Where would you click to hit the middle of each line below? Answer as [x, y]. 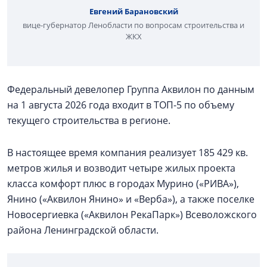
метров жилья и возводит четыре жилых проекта [121, 168]
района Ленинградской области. [84, 230]
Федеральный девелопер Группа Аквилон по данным [131, 89]
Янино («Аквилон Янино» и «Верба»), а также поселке [131, 199]
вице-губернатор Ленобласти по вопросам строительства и [133, 25]
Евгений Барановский [133, 11]
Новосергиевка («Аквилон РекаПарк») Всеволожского [132, 214]
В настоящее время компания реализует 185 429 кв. [128, 152]
